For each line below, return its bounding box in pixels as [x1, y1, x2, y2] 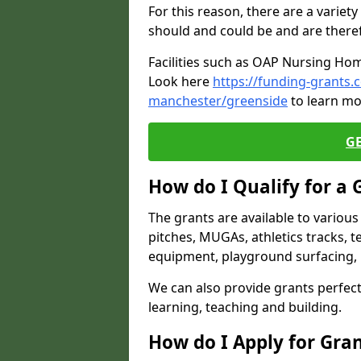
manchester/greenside [148, 92, 288, 110]
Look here [148, 73, 213, 90]
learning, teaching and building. [148, 298, 342, 316]
